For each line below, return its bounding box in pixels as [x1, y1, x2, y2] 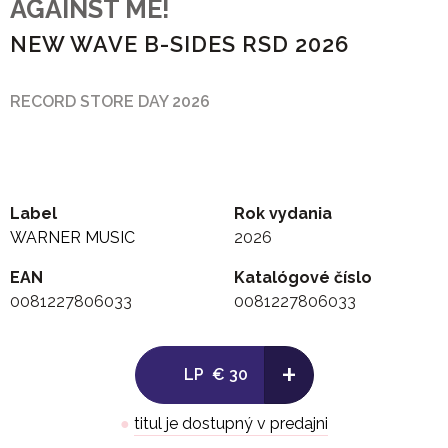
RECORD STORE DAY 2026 [10, 92, 210, 112]
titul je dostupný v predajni [134, 414, 328, 434]
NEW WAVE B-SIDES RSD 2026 [10, 32, 349, 58]
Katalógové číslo [234, 268, 372, 288]
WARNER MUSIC [10, 228, 135, 248]
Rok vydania [234, 204, 332, 224]
